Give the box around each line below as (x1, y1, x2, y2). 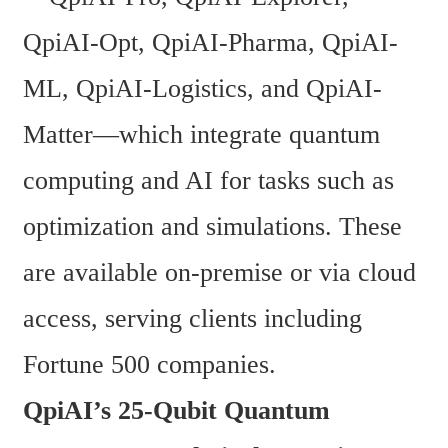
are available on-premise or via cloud (23, 257, 416, 287)
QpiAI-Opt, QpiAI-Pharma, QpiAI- (23, 27, 398, 57)
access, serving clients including (23, 303, 362, 333)
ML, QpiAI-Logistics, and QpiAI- (23, 73, 382, 103)
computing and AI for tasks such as (23, 165, 394, 195)
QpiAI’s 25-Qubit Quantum (23, 395, 330, 425)
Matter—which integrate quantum (23, 119, 380, 149)
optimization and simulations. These (23, 211, 402, 241)
